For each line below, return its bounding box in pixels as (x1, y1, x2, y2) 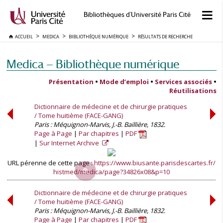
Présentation (49, 77, 94, 86)
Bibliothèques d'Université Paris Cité (83, 11, 191, 18)
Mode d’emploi (100, 77, 149, 86)
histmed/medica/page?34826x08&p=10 (53, 167, 170, 176)
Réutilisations (169, 86, 217, 95)
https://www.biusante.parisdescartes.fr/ (94, 158, 216, 167)
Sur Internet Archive (39, 138, 101, 148)
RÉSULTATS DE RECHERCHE (138, 33, 193, 40)
